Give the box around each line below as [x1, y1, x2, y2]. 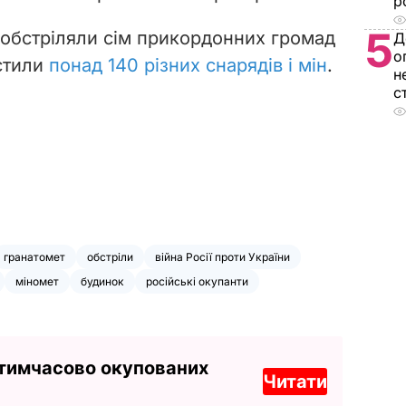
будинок [81, 274, 124, 288]
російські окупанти [146, 274, 248, 288]
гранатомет [4, 249, 65, 264]
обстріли [87, 249, 133, 264]
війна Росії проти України [155, 249, 290, 264]
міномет [15, 274, 59, 288]
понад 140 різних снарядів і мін [49, 53, 327, 76]
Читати [263, 370, 327, 392]
